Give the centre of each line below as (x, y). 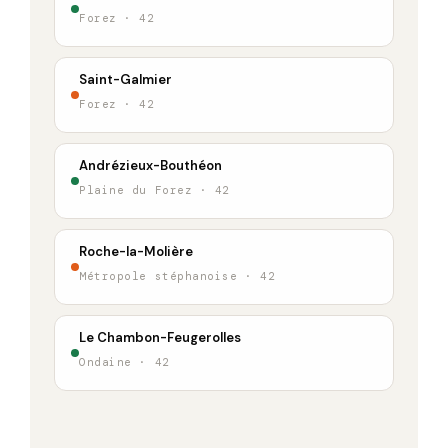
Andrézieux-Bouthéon (150, 165)
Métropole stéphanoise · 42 (177, 275)
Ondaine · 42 (124, 361)
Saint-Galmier (125, 79)
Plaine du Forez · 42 (154, 189)
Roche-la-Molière (136, 251)
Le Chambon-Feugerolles (160, 337)
